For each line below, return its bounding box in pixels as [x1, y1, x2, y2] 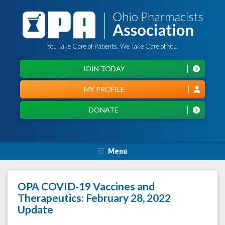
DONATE [89, 105, 119, 114]
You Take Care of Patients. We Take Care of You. [47, 42, 178, 50]
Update [18, 203, 53, 216]
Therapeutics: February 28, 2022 [18, 191, 171, 204]
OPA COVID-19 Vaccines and [18, 180, 155, 193]
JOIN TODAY [82, 64, 125, 73]
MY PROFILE [84, 85, 125, 93]
